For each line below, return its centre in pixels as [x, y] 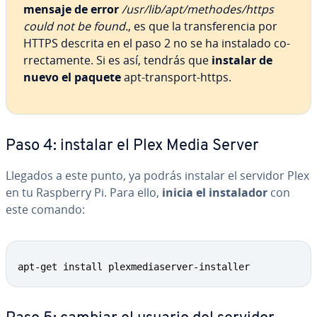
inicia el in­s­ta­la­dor [215, 192]
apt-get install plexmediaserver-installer [134, 267]
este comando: [45, 209]
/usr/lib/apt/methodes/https [198, 9]
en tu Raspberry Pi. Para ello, [84, 192]
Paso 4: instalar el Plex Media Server [132, 146]
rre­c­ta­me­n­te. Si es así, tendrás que [117, 60]
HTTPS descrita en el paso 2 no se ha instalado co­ [157, 43]
